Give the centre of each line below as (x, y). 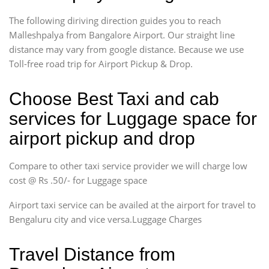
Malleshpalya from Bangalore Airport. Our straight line (122, 35)
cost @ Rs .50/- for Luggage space (78, 180)
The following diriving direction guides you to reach (115, 20)
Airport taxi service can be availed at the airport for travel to (132, 204)
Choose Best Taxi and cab (114, 98)
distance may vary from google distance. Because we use (126, 49)
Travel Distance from (92, 254)
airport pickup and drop (102, 138)
